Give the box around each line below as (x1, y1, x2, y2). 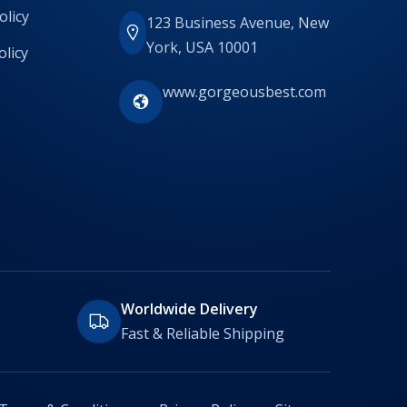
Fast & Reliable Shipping (121, 323, 284, 343)
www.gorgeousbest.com (162, 82, 326, 103)
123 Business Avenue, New (145, 13, 329, 34)
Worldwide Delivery (121, 298, 258, 319)
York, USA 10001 (145, 37, 258, 58)
